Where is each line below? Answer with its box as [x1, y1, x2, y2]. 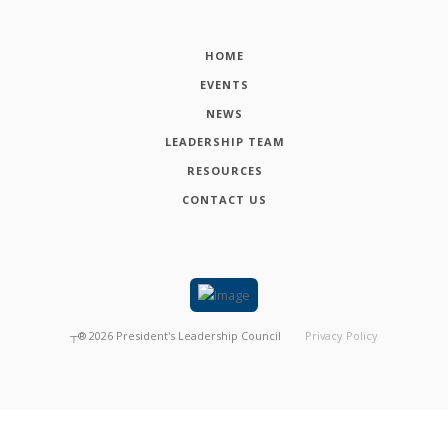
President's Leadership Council [116, 327, 282, 343]
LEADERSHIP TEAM [164, 134, 285, 150]
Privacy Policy [304, 327, 378, 343]
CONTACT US [182, 192, 267, 208]
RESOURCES [186, 163, 263, 179]
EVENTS [200, 76, 249, 92]
